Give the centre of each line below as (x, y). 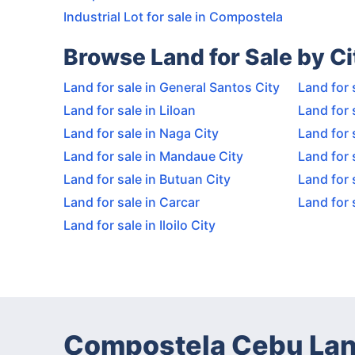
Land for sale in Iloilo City (139, 225)
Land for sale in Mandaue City (153, 156)
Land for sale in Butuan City (147, 179)
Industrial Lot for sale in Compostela (173, 16)
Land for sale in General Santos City (172, 87)
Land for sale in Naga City (141, 133)
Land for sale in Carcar (132, 202)
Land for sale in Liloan (130, 110)
